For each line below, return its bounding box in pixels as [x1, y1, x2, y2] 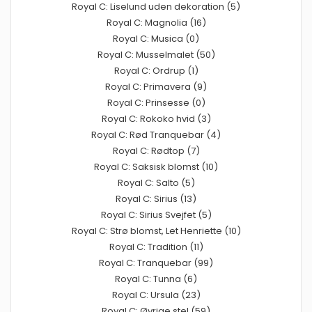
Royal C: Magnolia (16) [106, 15, 206, 29]
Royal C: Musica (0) [113, 31, 199, 45]
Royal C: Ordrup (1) [114, 63, 198, 77]
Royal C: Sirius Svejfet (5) [100, 208, 212, 221]
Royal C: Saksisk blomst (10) [94, 159, 218, 173]
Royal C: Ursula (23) [111, 288, 201, 302]
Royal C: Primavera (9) [105, 79, 207, 93]
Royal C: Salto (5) [117, 175, 195, 189]
